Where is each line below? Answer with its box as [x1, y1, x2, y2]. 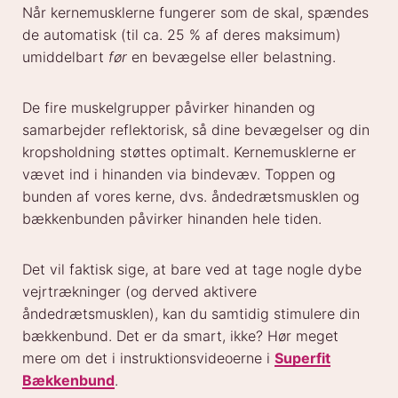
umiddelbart [22, 48, 108, 67]
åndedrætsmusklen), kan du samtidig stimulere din [22, 305, 360, 323]
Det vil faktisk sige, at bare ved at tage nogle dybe [22, 260, 362, 279]
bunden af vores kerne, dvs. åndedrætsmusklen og [22, 187, 360, 206]
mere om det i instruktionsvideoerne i [22, 349, 275, 368]
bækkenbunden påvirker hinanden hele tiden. [22, 210, 322, 228]
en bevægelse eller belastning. [127, 48, 336, 67]
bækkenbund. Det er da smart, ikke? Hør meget [22, 327, 338, 346]
